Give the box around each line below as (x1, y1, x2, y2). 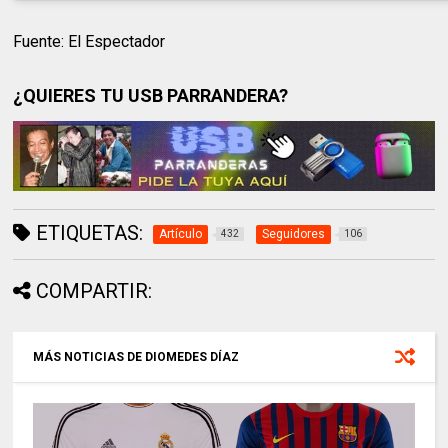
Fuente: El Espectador (13, 32, 166, 52)
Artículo (159, 227, 203, 242)
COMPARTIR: (36, 279, 153, 304)
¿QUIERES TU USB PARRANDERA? (13, 85, 289, 107)
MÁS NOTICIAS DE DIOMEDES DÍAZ (33, 350, 240, 365)
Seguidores (262, 227, 326, 242)
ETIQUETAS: (31, 221, 144, 246)
